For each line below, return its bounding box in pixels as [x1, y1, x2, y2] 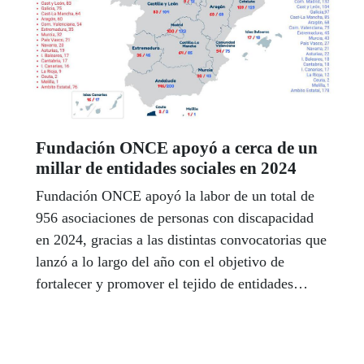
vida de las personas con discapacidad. [36, 318, 267, 336]
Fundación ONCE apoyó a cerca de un [36, 137, 318, 158]
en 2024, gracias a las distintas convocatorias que [36, 231, 327, 248]
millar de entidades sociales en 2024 [36, 158, 297, 178]
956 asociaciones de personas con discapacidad [36, 209, 314, 226]
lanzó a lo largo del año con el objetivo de [36, 253, 284, 270]
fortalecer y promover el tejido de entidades [36, 275, 293, 292]
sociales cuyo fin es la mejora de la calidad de [36, 297, 307, 314]
